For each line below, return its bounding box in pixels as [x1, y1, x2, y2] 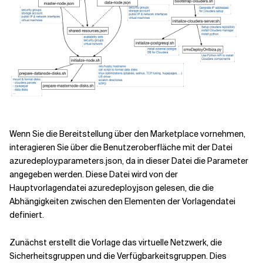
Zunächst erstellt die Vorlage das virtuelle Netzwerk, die [9, 237, 222, 248]
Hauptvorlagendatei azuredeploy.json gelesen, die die [9, 182, 214, 193]
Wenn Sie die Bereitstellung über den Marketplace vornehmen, [9, 128, 245, 139]
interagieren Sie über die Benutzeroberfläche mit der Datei [9, 141, 232, 153]
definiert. [9, 209, 44, 220]
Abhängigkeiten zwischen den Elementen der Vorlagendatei [9, 195, 235, 207]
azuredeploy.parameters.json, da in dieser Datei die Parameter [9, 155, 248, 166]
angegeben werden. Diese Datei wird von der [9, 168, 178, 180]
